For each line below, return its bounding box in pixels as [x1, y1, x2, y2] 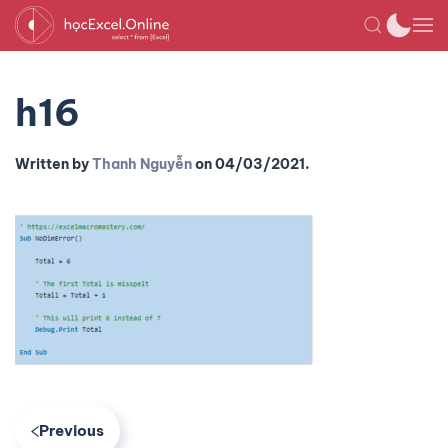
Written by [15, 155, 92, 173]
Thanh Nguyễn [92, 155, 192, 173]
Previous [39, 421, 104, 440]
